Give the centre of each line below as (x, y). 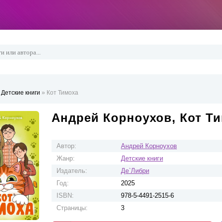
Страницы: (72, 208)
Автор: (66, 146)
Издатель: (72, 171)
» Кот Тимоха (60, 93)
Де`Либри (135, 171)
